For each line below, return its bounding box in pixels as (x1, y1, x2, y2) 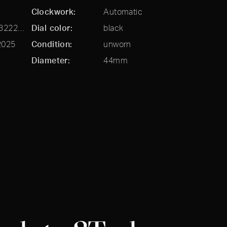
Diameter (31, 55, 68, 65)
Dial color (31, 23, 70, 33)
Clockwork (31, 7, 74, 17)
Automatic (103, 7, 142, 17)
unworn (103, 39, 131, 49)
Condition (31, 39, 70, 49)
